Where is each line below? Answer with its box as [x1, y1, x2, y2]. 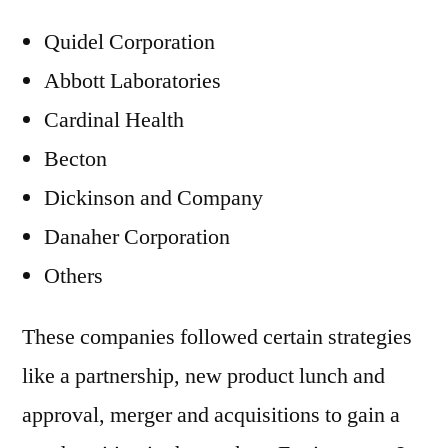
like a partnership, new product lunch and [22, 362, 385, 390]
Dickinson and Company [44, 184, 263, 212]
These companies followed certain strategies [22, 323, 412, 351]
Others [44, 262, 103, 290]
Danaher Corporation [44, 223, 230, 251]
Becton [44, 145, 107, 173]
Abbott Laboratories [44, 67, 221, 95]
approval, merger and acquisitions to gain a [22, 401, 400, 429]
